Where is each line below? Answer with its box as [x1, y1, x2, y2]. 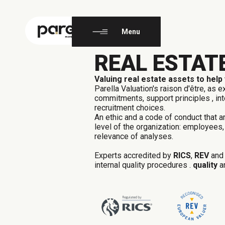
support [146, 93, 173, 103]
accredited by [124, 151, 173, 160]
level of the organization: [94, 122, 183, 132]
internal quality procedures [94, 160, 189, 170]
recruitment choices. [94, 103, 165, 113]
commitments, [94, 93, 146, 103]
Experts [94, 151, 124, 160]
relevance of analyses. [94, 132, 173, 141]
